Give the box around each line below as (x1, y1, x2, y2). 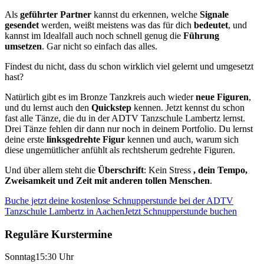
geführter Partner (20, 9, 91, 19)
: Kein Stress (144, 164, 193, 175)
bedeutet (194, 19, 228, 30)
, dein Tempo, (193, 164, 247, 175)
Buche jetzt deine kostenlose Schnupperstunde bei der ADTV (5, 195, 233, 206)
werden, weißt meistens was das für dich (39, 19, 194, 30)
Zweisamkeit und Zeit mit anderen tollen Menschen (5, 175, 210, 186)
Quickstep (91, 102, 131, 113)
